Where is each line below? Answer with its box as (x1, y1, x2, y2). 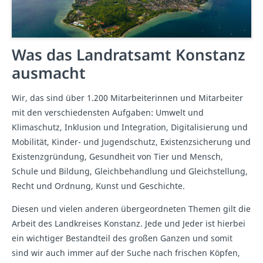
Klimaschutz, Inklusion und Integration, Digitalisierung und (12, 121, 248, 133)
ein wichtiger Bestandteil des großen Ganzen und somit (12, 232, 232, 244)
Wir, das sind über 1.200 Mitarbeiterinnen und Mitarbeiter (12, 92, 243, 103)
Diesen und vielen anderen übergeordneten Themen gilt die (12, 203, 251, 214)
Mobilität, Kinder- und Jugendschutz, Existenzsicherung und (12, 136, 251, 147)
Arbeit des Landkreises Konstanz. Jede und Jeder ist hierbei (12, 217, 245, 229)
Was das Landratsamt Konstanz (12, 43, 245, 65)
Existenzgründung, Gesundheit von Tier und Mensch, (12, 150, 223, 162)
